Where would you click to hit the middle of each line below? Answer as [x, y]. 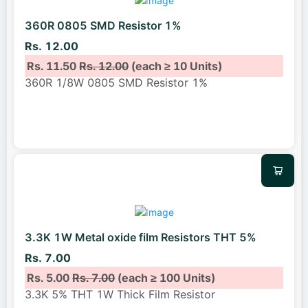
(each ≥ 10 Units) [176, 66]
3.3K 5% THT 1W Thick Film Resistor [120, 294]
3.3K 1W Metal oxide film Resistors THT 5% [141, 238]
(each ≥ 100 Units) [165, 277]
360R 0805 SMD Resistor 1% [103, 26]
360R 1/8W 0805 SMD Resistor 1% [116, 82]
